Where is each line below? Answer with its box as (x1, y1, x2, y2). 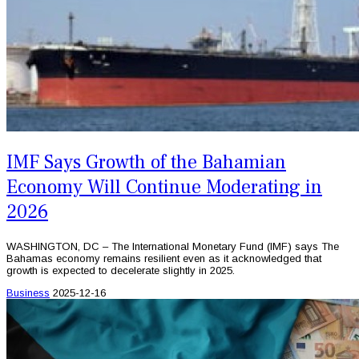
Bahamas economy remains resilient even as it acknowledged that (6, 252, 321, 264)
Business (6, 286, 50, 299)
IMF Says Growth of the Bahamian (6, 149, 286, 175)
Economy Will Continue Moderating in (6, 174, 322, 200)
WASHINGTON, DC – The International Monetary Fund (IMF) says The (6, 240, 339, 252)
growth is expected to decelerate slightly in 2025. (6, 264, 235, 276)
